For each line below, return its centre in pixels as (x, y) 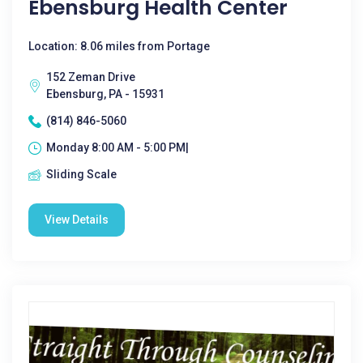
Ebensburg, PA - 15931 (105, 94)
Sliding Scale (81, 174)
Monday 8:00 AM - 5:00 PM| (117, 147)
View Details (77, 220)
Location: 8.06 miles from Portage (119, 46)
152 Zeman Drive (91, 77)
